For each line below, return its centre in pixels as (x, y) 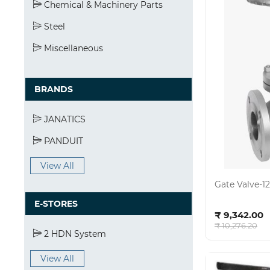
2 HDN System (74, 234)
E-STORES (56, 204)
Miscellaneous (72, 48)
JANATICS (64, 119)
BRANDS (54, 89)
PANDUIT (62, 141)
